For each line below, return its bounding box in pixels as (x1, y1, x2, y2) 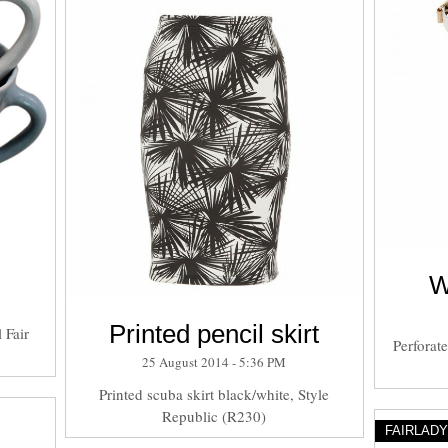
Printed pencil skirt (109, 318, 320, 349)
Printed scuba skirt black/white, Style (99, 383, 330, 404)
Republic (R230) (162, 405, 267, 426)
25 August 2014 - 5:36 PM (142, 352, 287, 371)
